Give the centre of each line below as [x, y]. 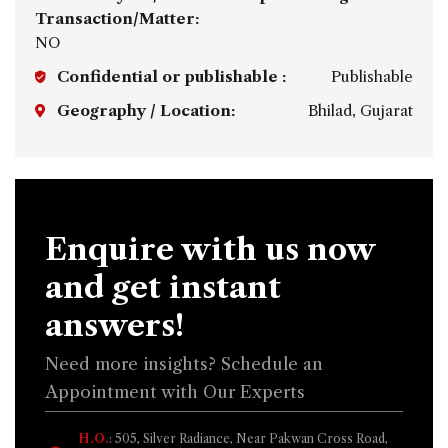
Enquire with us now [210, 250]
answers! [114, 326]
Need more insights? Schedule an [184, 364]
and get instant [163, 288]
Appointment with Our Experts [175, 392]
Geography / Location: [146, 111]
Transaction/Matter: [117, 19]
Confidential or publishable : [171, 77]
